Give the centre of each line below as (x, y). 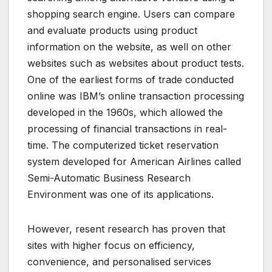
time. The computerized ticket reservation (123, 145)
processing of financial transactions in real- (127, 128)
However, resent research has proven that (126, 229)
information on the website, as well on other (129, 46)
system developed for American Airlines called (134, 161)
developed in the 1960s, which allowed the (125, 112)
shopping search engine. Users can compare (131, 14)
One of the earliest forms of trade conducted (131, 79)
